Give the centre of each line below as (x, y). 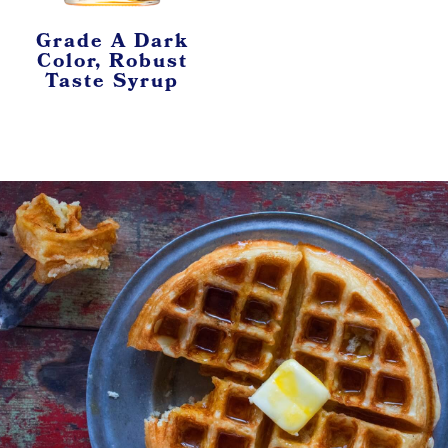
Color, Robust (112, 62)
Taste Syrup (112, 82)
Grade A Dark (112, 42)
